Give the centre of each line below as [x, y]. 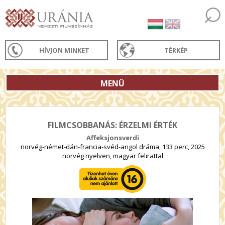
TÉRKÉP [176, 50]
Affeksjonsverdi [113, 138]
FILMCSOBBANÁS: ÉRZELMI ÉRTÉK [113, 125]
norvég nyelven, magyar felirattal [113, 156]
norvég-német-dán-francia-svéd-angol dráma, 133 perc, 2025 [113, 147]
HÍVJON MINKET [65, 50]
